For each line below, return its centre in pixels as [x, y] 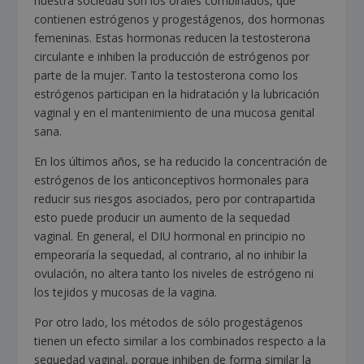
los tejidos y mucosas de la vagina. [126, 292]
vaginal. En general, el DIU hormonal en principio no [170, 236]
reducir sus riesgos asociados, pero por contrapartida [175, 199]
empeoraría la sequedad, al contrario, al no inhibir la [171, 255]
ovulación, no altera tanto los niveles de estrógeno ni [174, 274]
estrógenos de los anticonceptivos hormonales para [172, 180]
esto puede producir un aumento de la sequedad [162, 218]
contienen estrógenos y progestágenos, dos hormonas [180, 19]
